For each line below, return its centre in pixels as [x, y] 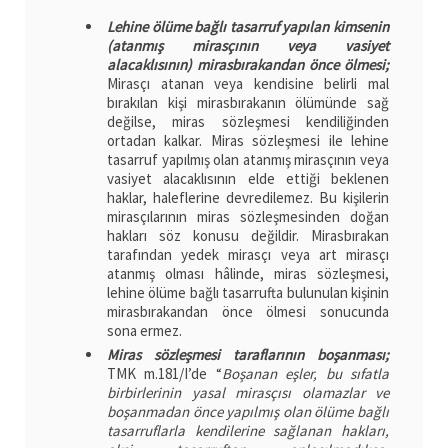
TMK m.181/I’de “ [164, 373]
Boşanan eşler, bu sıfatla [305, 373]
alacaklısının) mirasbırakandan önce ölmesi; [248, 64]
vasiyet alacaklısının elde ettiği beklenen [248, 178]
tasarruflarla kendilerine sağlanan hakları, [248, 430]
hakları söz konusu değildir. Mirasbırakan [248, 235]
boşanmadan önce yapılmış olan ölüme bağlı [248, 411]
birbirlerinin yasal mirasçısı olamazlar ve [248, 392]
